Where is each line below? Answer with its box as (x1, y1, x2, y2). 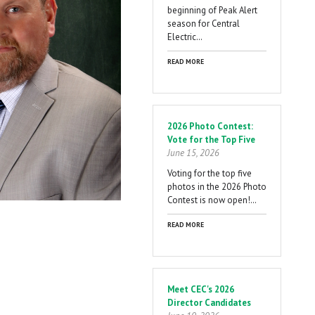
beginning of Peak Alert (167, 4, 257, 16)
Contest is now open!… (167, 193, 257, 206)
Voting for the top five (167, 167, 252, 179)
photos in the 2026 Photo (167, 180, 266, 193)
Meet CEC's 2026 (167, 283, 234, 295)
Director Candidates (167, 296, 251, 309)
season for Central (167, 17, 240, 30)
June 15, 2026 (167, 146, 219, 159)
